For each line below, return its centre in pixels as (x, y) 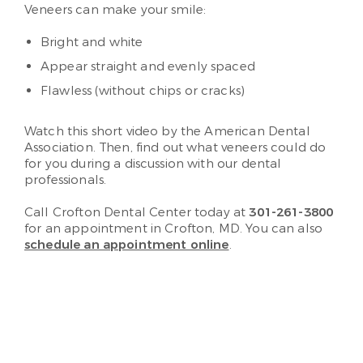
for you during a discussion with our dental (153, 164)
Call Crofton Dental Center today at (137, 213)
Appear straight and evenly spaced (148, 67)
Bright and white (92, 43)
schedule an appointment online (127, 245)
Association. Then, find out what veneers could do (175, 148)
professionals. (66, 180)
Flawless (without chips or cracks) (143, 91)
